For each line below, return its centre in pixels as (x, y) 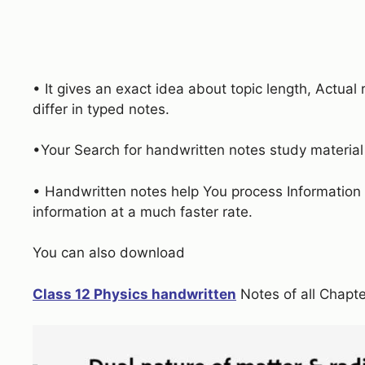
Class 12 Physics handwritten (134, 294)
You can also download (109, 253)
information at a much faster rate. (143, 211)
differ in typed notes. (101, 109)
